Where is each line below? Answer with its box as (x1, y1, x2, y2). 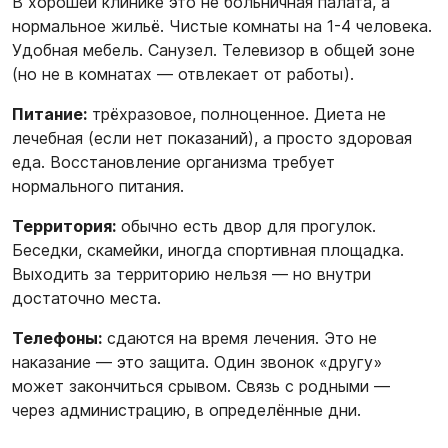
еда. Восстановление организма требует (12, 152, 335, 172)
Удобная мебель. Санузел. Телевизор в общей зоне (12, 40, 415, 60)
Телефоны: (12, 328, 102, 348)
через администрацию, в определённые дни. (12, 400, 361, 420)
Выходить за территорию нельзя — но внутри (12, 264, 371, 284)
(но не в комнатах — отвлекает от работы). (12, 64, 354, 84)
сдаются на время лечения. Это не (102, 328, 377, 348)
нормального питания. (12, 176, 184, 196)
